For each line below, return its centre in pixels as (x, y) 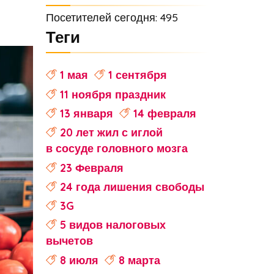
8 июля (79, 260)
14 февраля (165, 113)
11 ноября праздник (113, 94)
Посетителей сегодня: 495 (112, 17)
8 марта (139, 260)
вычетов (69, 241)
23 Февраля (91, 167)
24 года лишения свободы (132, 186)
